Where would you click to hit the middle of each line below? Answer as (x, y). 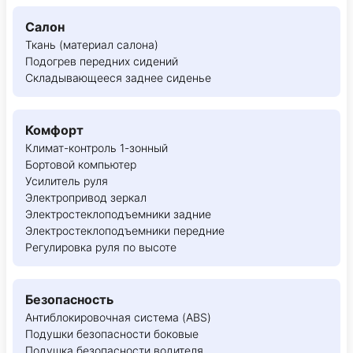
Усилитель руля (67, 181)
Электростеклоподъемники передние (125, 231)
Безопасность (69, 300)
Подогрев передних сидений (102, 61)
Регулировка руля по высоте (101, 247)
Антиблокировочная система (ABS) (118, 318)
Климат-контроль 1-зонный (97, 148)
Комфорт (54, 130)
